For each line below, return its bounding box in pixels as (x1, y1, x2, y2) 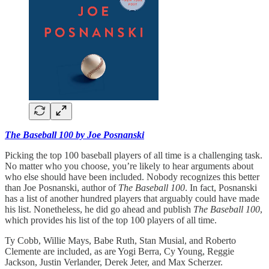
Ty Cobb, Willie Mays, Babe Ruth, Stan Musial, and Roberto (5, 235, 236, 246)
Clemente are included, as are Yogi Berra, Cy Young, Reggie (5, 246, 234, 257)
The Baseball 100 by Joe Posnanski (5, 130, 144, 141)
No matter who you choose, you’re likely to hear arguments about (5, 161, 253, 172)
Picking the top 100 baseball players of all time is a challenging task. (5, 150, 262, 161)
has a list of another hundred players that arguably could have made (5, 193, 259, 204)
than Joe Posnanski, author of (5, 183, 118, 193)
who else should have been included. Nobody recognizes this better (5, 172, 259, 183)
